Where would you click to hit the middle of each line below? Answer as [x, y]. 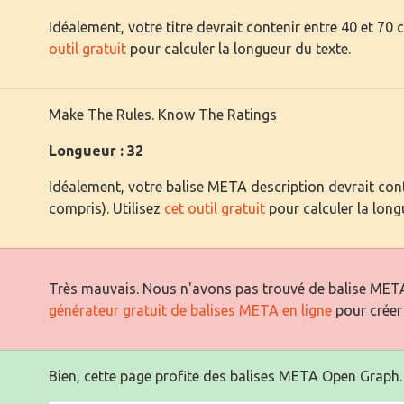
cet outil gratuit [215, 208]
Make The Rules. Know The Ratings [163, 114]
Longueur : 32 [96, 150]
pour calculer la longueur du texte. [239, 48]
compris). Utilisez [106, 208]
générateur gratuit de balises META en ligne [190, 310]
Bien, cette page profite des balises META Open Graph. [225, 376]
